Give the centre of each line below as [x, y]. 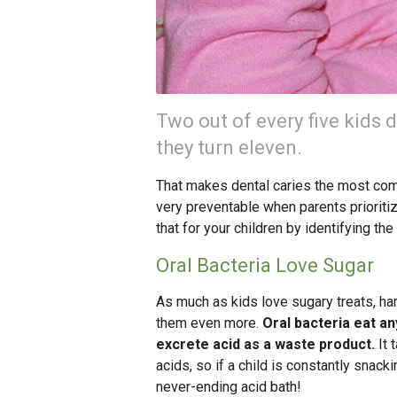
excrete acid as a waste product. [265, 345]
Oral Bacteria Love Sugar [265, 266]
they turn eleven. [229, 148]
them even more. [209, 323]
